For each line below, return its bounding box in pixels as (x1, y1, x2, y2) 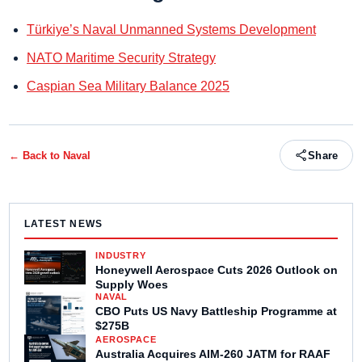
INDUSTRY (95, 250, 146, 260)
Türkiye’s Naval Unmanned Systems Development (27, 23, 316, 36)
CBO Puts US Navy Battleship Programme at (95, 305, 337, 318)
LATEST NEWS (24, 218, 103, 229)
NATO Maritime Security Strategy (27, 51, 216, 65)
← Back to (9, 149, 63, 162)
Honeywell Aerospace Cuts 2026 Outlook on (95, 263, 338, 276)
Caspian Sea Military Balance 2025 (27, 79, 229, 93)
